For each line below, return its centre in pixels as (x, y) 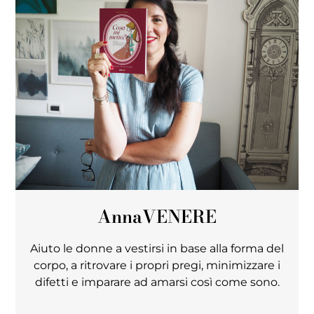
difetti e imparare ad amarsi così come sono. (157, 282)
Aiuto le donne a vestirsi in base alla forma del (157, 248)
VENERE (179, 216)
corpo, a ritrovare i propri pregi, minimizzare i (157, 265)
